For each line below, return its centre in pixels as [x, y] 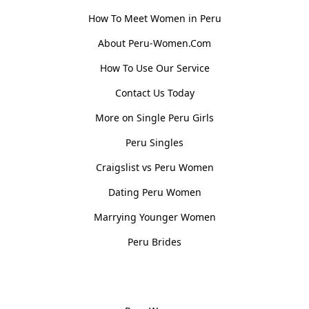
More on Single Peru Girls [154, 117]
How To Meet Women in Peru [154, 18]
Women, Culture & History [154, 279]
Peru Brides [154, 241]
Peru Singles [154, 142]
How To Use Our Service [154, 68]
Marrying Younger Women [154, 217]
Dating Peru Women [154, 192]
